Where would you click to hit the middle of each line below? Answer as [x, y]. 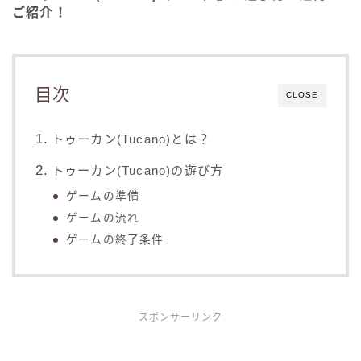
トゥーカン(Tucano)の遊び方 [137, 171]
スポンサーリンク [180, 318]
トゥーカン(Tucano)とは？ [131, 139]
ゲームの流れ [103, 218]
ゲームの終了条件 [115, 240]
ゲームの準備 [103, 197]
